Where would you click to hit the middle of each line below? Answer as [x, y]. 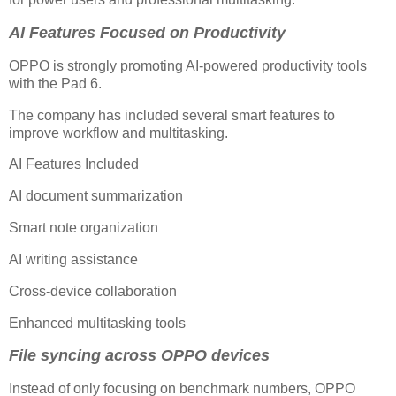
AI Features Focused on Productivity [147, 32]
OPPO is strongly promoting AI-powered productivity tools [188, 65]
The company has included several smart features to [172, 115]
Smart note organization [84, 228]
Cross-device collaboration [93, 291]
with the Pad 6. [55, 83]
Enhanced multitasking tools [97, 323]
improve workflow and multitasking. [118, 133]
